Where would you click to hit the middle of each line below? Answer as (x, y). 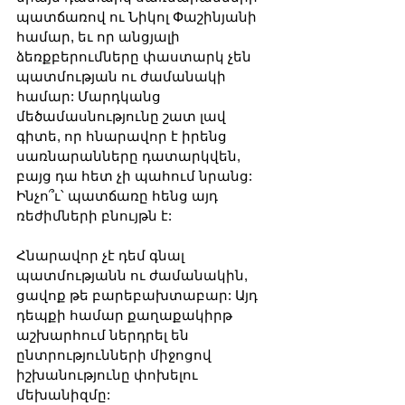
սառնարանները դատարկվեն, (130, 155)
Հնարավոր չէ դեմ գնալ (102, 255)
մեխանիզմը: (63, 394)
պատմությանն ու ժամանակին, (134, 275)
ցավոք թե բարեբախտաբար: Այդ (139, 295)
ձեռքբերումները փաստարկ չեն (136, 56)
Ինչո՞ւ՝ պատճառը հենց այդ (119, 195)
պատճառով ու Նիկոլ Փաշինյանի (138, 16)
